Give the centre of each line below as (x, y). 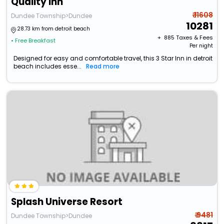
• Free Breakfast (33, 41)
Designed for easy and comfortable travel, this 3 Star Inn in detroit (113, 58)
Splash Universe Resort (67, 202)
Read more (103, 66)
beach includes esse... (48, 66)
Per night (201, 46)
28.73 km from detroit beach (54, 29)
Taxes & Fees (194, 38)
